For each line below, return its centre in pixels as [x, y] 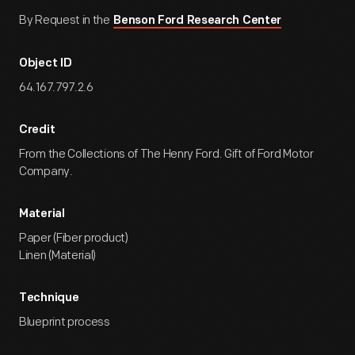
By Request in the [66, 20]
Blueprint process [65, 322]
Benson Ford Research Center [198, 21]
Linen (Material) [58, 256]
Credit [37, 130]
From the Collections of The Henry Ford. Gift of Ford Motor [166, 154]
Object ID [46, 64]
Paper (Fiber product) [74, 238]
